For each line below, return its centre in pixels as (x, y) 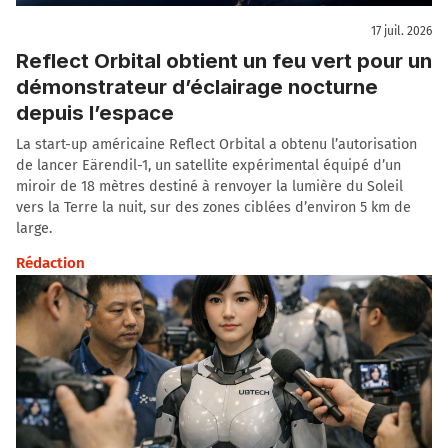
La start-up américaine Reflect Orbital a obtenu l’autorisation (216, 144)
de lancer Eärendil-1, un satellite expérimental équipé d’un (208, 165)
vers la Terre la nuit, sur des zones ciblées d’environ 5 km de (213, 207)
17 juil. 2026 (401, 31)
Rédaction (50, 262)
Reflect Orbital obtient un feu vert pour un (224, 60)
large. (34, 228)
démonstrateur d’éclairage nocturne (197, 86)
